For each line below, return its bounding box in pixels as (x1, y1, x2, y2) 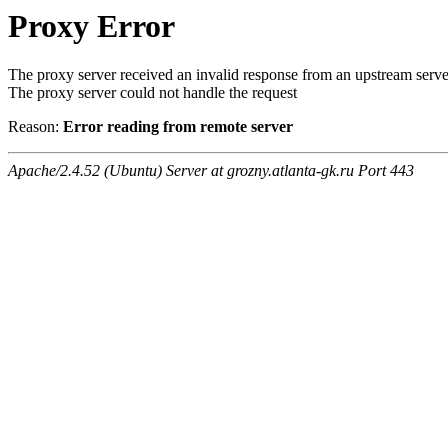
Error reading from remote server (63, 118, 293, 136)
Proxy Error (8, 8, 175, 44)
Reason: (8, 118, 63, 136)
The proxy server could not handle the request (8, 84, 297, 102)
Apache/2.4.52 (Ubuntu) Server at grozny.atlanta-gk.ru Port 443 (8, 162, 414, 180)
